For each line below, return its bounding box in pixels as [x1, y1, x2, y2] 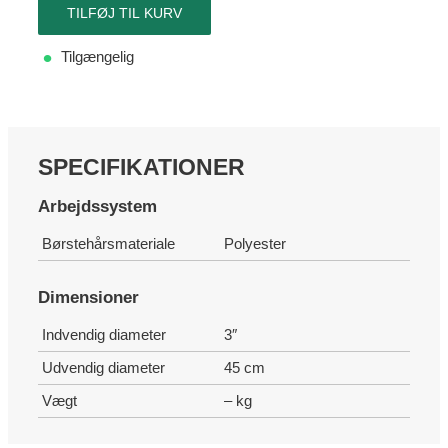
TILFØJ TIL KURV [67, 5, 182, 22]
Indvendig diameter [42, 325, 166, 343]
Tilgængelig [61, 48, 134, 66]
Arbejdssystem [38, 196, 157, 216]
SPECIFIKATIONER [38, 154, 245, 180]
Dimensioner [38, 287, 139, 307]
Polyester [224, 234, 286, 252]
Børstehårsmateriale [42, 234, 175, 252]
